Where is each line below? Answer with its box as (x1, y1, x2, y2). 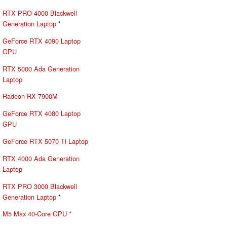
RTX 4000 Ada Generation (3, 153, 80, 163)
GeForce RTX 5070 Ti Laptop (3, 136, 88, 146)
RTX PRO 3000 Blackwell (3, 181, 77, 191)
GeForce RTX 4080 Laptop (3, 108, 81, 119)
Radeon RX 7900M (3, 91, 58, 101)
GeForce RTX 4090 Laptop (3, 35, 81, 46)
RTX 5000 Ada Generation (3, 63, 80, 73)
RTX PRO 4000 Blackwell (3, 8, 77, 18)
